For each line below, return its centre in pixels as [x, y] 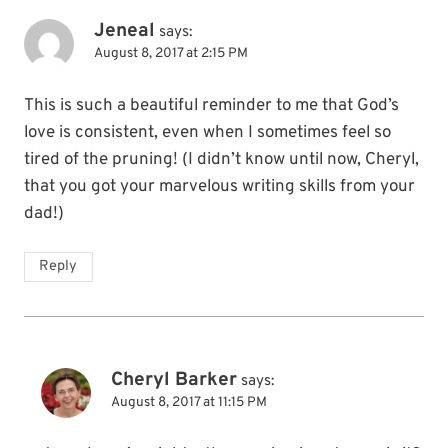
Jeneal [124, 31]
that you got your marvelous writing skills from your [219, 187]
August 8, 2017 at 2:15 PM [171, 54]
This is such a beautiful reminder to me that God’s [211, 106]
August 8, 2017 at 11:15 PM [189, 403]
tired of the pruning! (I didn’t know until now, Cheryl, [221, 160]
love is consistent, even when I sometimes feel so [207, 133]
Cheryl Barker [174, 380]
